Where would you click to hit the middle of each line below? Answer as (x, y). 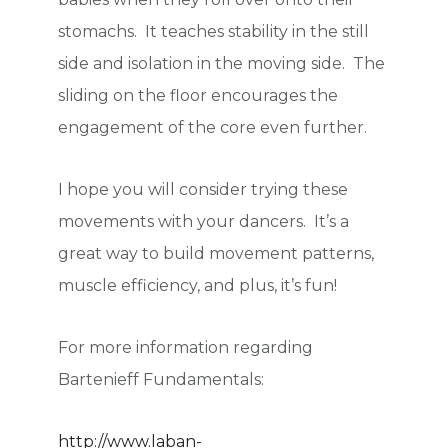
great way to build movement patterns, (216, 254)
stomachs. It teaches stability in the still (214, 32)
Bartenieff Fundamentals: (161, 380)
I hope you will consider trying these (203, 190)
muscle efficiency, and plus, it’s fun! (198, 286)
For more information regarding (186, 348)
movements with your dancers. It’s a (204, 222)
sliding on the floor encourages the (198, 96)
